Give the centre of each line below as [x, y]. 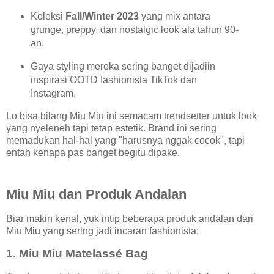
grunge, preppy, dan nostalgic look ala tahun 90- [134, 30]
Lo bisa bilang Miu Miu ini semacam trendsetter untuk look [131, 116]
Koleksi [48, 17]
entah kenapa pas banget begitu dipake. [93, 152]
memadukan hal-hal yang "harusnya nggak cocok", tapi [125, 140]
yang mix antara [174, 17]
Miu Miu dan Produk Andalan [96, 194]
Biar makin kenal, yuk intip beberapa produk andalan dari [130, 218]
